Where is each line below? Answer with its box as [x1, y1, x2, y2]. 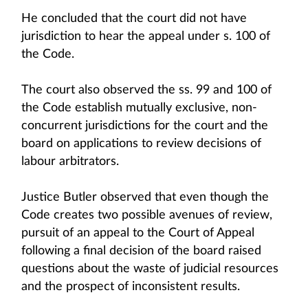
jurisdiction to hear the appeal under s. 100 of [21, 30, 270, 43]
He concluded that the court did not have [21, 12, 247, 25]
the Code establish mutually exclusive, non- [21, 102, 257, 114]
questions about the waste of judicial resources [21, 263, 278, 275]
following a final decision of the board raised [21, 245, 261, 257]
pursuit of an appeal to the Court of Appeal [21, 227, 254, 239]
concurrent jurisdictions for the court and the [21, 120, 268, 132]
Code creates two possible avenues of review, [21, 209, 272, 221]
